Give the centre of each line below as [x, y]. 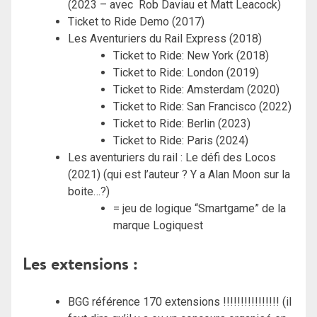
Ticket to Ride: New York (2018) [191, 55]
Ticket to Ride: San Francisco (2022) [202, 106]
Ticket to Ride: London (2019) [186, 72]
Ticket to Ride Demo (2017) [136, 21]
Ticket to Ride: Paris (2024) [181, 140]
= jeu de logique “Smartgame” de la [200, 208]
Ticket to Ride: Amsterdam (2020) [196, 89]
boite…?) [89, 191]
